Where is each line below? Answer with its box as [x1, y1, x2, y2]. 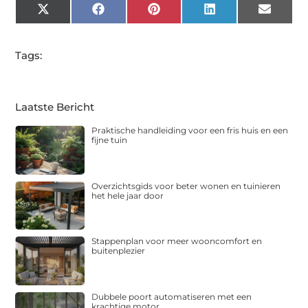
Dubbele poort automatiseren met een [91, 291, 252, 302]
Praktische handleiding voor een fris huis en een [91, 125, 289, 136]
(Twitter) [48, 17, 93, 31]
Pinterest [159, 7, 207, 21]
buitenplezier [91, 245, 146, 256]
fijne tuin [91, 135, 128, 146]
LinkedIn [214, 7, 261, 21]
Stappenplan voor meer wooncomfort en [91, 236, 263, 247]
